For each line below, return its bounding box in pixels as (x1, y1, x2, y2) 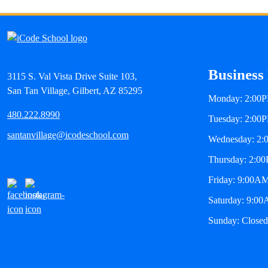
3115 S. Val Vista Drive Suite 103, (7, 71, 137, 82)
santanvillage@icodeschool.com (7, 130, 129, 141)
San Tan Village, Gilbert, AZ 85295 (7, 86, 142, 96)
